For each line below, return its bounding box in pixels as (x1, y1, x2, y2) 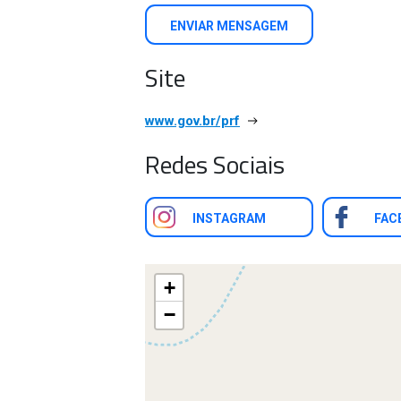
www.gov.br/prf (145, 113, 240, 129)
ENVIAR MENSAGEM (170, 19, 288, 33)
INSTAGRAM (192, 211, 266, 226)
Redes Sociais (145, 145, 285, 183)
